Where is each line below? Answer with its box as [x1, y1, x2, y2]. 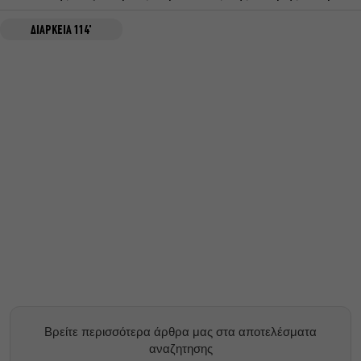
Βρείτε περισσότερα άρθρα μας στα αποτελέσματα [44, 324, 317, 338]
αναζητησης [148, 341, 213, 355]
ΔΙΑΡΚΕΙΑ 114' [30, 24, 92, 37]
